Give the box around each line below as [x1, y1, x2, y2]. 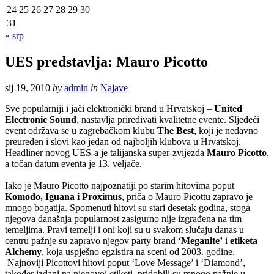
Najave [100, 82, 128, 93]
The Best [157, 125, 194, 136]
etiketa [230, 235, 257, 246]
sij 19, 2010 [5, 82, 50, 93]
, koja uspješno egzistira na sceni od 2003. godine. [42, 246, 235, 257]
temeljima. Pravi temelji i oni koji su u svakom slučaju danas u [5, 224, 244, 235]
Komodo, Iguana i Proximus [5, 191, 122, 202]
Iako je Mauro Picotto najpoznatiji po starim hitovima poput [5, 180, 234, 191]
